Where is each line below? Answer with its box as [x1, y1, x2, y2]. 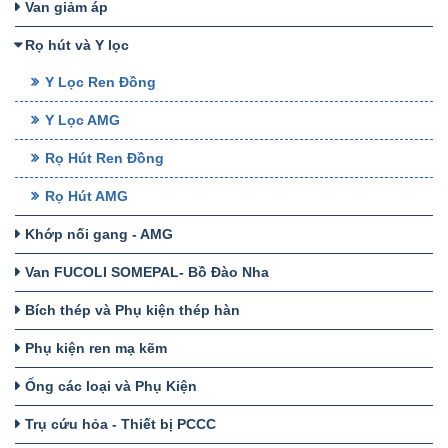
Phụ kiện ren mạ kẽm [25, 339, 167, 356]
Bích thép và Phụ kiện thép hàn [25, 301, 240, 318]
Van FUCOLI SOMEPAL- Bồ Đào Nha [25, 263, 269, 280]
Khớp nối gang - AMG [25, 225, 173, 242]
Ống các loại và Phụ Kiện [25, 377, 197, 394]
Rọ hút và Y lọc [25, 36, 129, 53]
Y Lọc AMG [45, 111, 120, 128]
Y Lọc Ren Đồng [45, 73, 156, 90]
